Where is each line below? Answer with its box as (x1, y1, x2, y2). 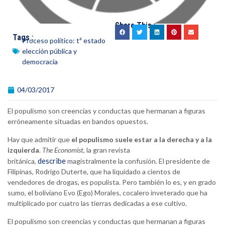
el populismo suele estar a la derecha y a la (70, 135, 212, 144)
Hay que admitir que (8, 135, 70, 144)
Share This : (115, 21, 156, 31)
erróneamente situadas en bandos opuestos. (8, 117, 148, 126)
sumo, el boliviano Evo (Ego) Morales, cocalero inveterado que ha (8, 188, 207, 197)
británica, (8, 157, 38, 166)
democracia (22, 57, 58, 66)
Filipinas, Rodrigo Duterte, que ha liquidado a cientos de (8, 167, 180, 176)
